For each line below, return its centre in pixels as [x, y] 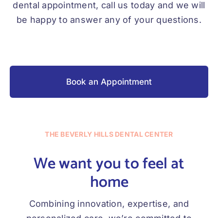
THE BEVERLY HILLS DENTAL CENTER [109, 134]
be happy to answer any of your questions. [109, 19]
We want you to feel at [109, 164]
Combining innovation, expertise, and [109, 204]
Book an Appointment [109, 82]
